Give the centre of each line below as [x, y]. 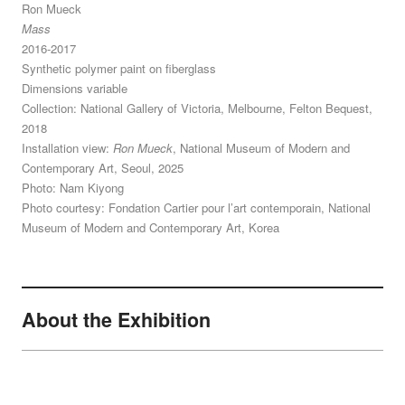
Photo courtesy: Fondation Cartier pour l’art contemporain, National [196, 207]
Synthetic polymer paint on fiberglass [118, 68]
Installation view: [67, 147]
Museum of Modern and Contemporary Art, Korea [150, 227]
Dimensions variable [74, 88]
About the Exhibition [116, 319]
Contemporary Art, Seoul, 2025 [102, 167]
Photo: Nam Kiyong [72, 187]
